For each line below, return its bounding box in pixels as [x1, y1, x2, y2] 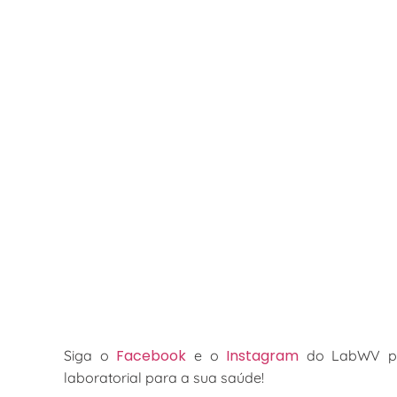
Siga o [64, 346, 117, 365]
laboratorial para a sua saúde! [64, 369, 264, 387]
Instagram [226, 346, 300, 367]
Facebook [116, 346, 187, 367]
